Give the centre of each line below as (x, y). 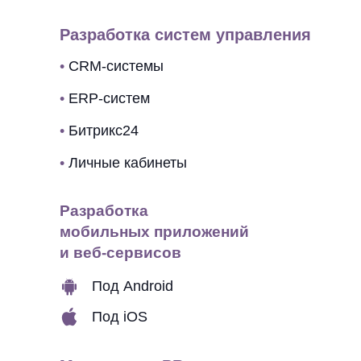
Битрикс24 (104, 131)
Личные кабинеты (128, 163)
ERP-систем (109, 98)
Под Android (133, 286)
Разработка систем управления (185, 35)
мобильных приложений (154, 232)
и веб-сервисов (120, 253)
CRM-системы (116, 66)
